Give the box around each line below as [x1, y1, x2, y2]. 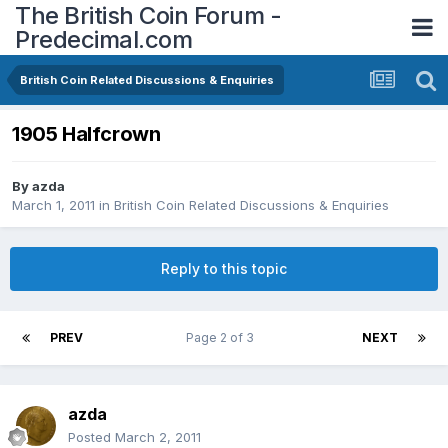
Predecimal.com [15, 24, 192, 54]
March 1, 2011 [12, 197, 95, 214]
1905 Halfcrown [12, 122, 161, 147]
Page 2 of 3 [185, 330, 260, 346]
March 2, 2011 [115, 429, 201, 446]
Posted [68, 429, 115, 446]
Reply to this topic [161, 260, 287, 278]
